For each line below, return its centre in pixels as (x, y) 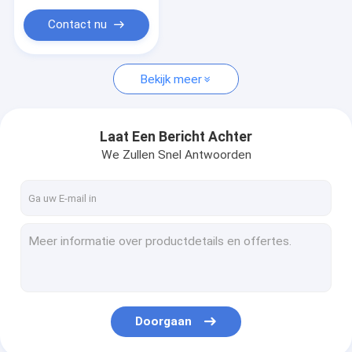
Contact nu (78, 25)
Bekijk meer (171, 79)
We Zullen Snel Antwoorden (176, 154)
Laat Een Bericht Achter (176, 137)
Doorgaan (164, 321)
